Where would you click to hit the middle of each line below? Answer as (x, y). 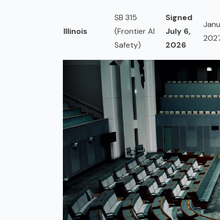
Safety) (128, 45)
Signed (179, 18)
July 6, (178, 31)
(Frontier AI (135, 31)
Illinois (75, 31)
